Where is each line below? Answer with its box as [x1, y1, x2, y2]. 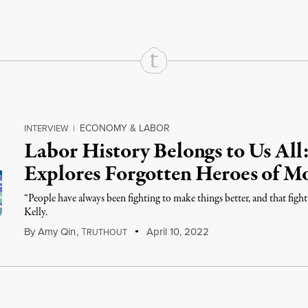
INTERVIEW [24, 122, 69, 135]
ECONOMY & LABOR [80, 121, 170, 135]
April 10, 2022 [143, 224, 209, 239]
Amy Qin [38, 224, 76, 239]
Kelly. [24, 205, 48, 220]
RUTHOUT [87, 226, 128, 239]
